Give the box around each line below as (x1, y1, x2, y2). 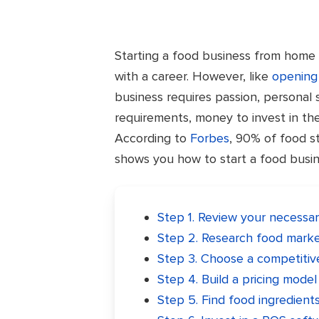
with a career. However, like (115, 68, 273, 85)
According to (115, 130, 191, 147)
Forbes (190, 130, 230, 147)
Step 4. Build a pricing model (157, 271, 317, 288)
